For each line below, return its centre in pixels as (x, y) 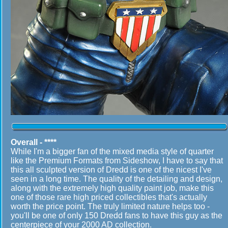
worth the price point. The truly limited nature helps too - (110, 206)
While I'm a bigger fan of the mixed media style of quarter (114, 151)
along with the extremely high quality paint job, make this (112, 188)
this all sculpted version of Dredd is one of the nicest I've (111, 170)
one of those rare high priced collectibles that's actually (109, 197)
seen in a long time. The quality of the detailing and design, (117, 179)
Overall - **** (34, 142)
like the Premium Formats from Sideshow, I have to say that (117, 161)
